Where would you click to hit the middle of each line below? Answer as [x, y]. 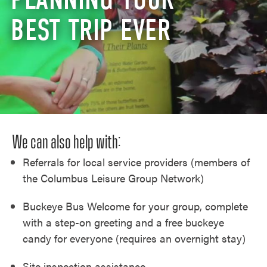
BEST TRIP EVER [91, 30]
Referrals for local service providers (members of [136, 162]
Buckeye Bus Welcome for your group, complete [135, 206]
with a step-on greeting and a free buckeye [123, 222]
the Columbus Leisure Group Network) [113, 178]
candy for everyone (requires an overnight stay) [134, 238]
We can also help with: [66, 142]
